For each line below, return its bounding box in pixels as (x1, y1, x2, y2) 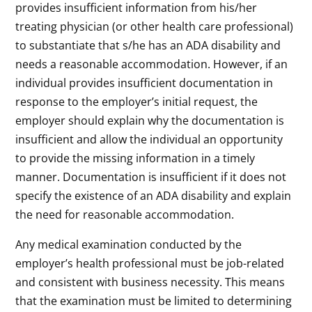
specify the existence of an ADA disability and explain (15, 187, 292, 203)
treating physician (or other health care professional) (15, 18, 294, 34)
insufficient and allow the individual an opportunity (15, 131, 283, 147)
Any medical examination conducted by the (15, 236, 242, 252)
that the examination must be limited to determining (15, 292, 292, 309)
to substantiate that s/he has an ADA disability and (15, 37, 281, 53)
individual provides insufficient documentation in (15, 75, 274, 91)
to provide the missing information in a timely (15, 150, 256, 166)
